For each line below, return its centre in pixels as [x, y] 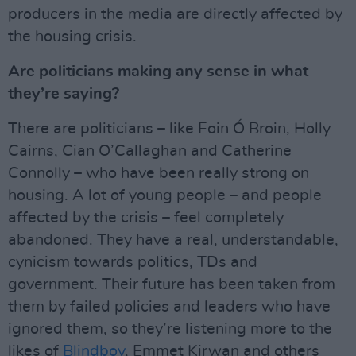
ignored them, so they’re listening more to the [170, 329]
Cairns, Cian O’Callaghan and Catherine [150, 151]
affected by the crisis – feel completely [146, 218]
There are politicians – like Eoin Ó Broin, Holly [169, 129]
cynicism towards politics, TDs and [133, 263]
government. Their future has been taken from [172, 285]
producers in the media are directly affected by [175, 15]
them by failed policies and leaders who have [169, 307]
